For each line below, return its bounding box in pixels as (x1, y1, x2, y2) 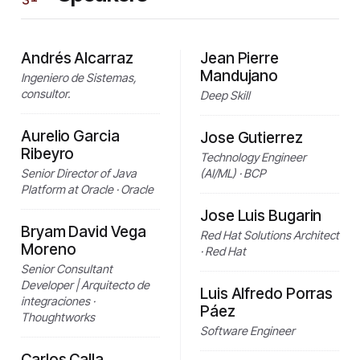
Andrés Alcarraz (21, 48, 133, 67)
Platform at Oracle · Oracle (21, 182, 153, 196)
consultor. (21, 86, 70, 100)
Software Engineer (200, 323, 295, 337)
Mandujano (200, 66, 279, 85)
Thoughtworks (21, 309, 95, 324)
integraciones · (21, 293, 95, 308)
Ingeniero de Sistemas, (21, 70, 137, 84)
